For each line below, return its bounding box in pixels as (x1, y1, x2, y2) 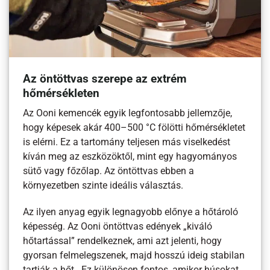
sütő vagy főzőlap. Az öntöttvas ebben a (23, 165, 195, 177)
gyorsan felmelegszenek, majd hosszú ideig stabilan (23, 250, 245, 261)
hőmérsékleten (23, 86, 100, 100)
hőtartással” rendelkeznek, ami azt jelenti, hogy (23, 236, 222, 246)
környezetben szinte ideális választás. (23, 180, 184, 191)
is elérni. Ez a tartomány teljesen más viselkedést (23, 136, 231, 148)
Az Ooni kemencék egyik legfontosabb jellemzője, (23, 107, 233, 119)
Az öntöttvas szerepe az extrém (23, 72, 187, 86)
